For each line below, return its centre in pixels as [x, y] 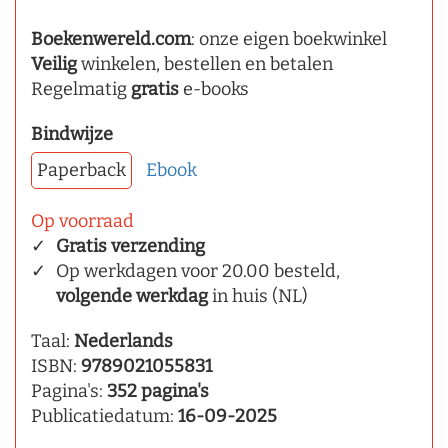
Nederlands [123, 341]
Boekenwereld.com [111, 39]
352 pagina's [158, 391]
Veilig [54, 64]
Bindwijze [72, 134]
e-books [214, 89]
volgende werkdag [132, 296]
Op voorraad [82, 221]
